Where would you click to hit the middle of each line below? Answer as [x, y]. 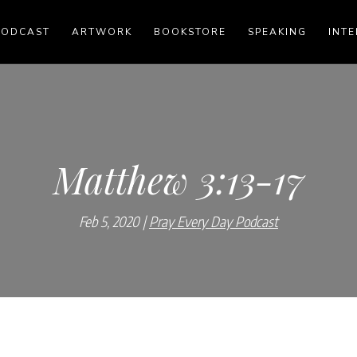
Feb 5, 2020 [109, 221]
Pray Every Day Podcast [213, 221]
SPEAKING [277, 32]
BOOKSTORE [190, 32]
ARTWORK [102, 32]
